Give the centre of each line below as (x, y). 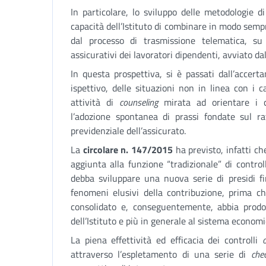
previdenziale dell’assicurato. (128, 131)
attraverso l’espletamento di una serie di (161, 254)
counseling (142, 102)
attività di (95, 102)
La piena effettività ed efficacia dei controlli (167, 240)
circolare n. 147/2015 (128, 150)
